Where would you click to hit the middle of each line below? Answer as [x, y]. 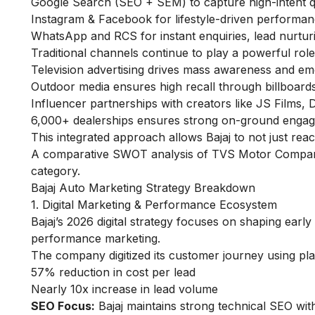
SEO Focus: [63, 306]
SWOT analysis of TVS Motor [192, 154]
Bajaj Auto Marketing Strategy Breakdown [143, 188]
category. [56, 171]
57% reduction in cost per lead [113, 272]
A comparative [72, 154]
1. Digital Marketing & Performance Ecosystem [154, 205]
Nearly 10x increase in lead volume [124, 289]
